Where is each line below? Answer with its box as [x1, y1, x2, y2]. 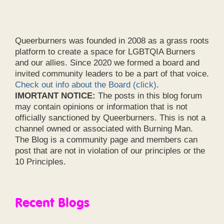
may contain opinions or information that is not [15, 101, 187, 111]
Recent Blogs [15, 194, 89, 210]
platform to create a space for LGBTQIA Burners [15, 46, 195, 56]
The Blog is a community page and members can [15, 134, 197, 144]
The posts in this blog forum [95, 90, 202, 100]
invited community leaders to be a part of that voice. [15, 68, 209, 78]
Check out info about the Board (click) [15, 79, 156, 89]
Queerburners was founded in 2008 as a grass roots [15, 35, 209, 45]
